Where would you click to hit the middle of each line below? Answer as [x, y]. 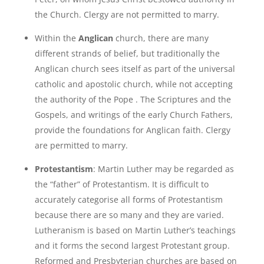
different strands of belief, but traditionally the [127, 53]
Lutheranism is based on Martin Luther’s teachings [135, 230]
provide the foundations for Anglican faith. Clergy [132, 130]
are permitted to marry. [81, 145]
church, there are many [161, 38]
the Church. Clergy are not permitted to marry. [127, 14]
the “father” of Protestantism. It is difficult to [121, 184]
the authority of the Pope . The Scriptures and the [133, 99]
